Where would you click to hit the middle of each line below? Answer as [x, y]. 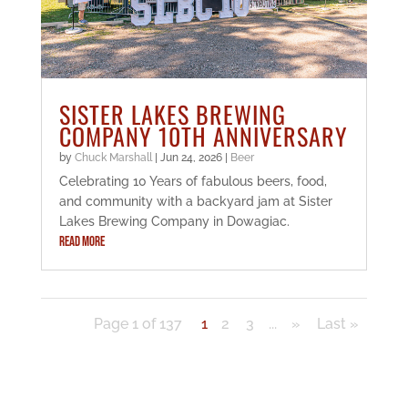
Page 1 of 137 [138, 324]
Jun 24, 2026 [191, 158]
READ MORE [82, 242]
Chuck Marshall [113, 158]
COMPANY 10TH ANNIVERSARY [203, 137]
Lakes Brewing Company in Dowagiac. [174, 222]
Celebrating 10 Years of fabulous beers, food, [193, 182]
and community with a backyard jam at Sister [195, 202]
